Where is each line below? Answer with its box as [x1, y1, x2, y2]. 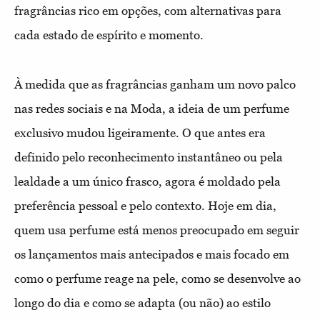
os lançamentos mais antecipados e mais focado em [14, 247, 289, 261]
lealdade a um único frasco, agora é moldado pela [14, 174, 281, 189]
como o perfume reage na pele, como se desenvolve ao [14, 271, 301, 286]
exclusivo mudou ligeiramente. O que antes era [14, 126, 266, 140]
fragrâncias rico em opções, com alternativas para [14, 4, 281, 18]
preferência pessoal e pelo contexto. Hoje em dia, [14, 199, 276, 213]
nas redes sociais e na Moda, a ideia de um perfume [14, 101, 289, 116]
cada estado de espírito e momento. [14, 28, 204, 42]
